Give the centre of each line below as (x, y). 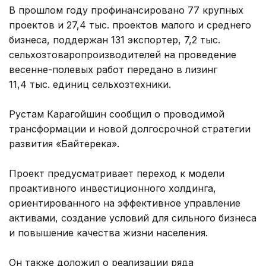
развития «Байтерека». (66, 144)
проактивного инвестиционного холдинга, (113, 189)
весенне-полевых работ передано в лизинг (113, 70)
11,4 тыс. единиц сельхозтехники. (90, 85)
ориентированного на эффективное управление (125, 203)
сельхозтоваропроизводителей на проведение (123, 55)
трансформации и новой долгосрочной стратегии (130, 129)
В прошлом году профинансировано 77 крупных (126, 10)
